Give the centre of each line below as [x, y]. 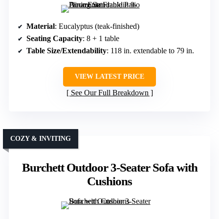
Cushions [109, 181]
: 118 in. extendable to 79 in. [150, 51]
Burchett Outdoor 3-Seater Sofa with [109, 168]
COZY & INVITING [41, 139]
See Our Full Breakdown [109, 93]
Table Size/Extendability [66, 51]
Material [41, 26]
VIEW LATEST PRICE [109, 77]
